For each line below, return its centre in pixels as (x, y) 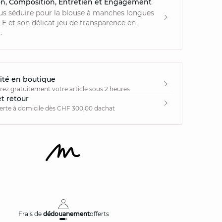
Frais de (30, 214)
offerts (99, 214)
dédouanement (66, 214)
